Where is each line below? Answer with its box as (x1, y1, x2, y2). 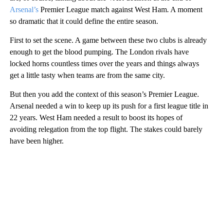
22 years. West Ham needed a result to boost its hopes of (10, 113, 182, 122)
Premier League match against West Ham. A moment (38, 5, 202, 14)
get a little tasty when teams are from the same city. (10, 71, 165, 79)
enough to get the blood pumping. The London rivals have (10, 47, 189, 56)
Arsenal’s (10, 5, 38, 14)
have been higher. (10, 136, 64, 145)
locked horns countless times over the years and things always (10, 59, 199, 68)
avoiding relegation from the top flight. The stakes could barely (10, 125, 202, 133)
